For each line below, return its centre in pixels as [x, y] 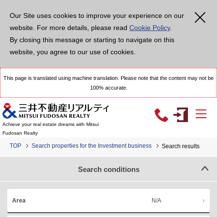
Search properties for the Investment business [92, 146]
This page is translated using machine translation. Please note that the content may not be [108, 78]
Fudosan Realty [20, 133]
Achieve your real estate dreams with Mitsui [51, 124]
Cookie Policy [150, 28]
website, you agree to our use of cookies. [73, 52]
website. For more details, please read [70, 28]
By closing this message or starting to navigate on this [92, 40]
